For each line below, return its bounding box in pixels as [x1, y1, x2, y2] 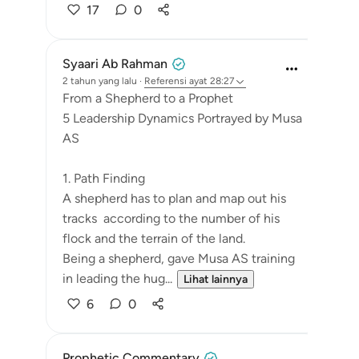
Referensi [144, 75, 187, 87]
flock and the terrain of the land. [63, 231, 245, 246]
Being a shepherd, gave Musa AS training [63, 251, 295, 266]
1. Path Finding [63, 171, 145, 186]
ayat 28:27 [189, 75, 234, 87]
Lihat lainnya [184, 272, 248, 286]
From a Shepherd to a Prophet [63, 91, 233, 106]
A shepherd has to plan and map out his [63, 191, 286, 206]
